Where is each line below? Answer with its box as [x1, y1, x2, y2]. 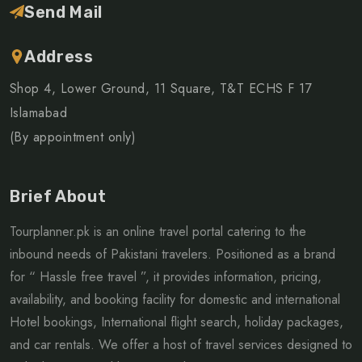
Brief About [10, 187, 107, 207]
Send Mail [24, 2, 103, 23]
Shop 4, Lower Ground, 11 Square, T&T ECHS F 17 [10, 79, 313, 99]
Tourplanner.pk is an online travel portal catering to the [10, 222, 306, 242]
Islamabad [10, 103, 68, 123]
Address [24, 47, 94, 67]
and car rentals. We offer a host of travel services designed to [10, 335, 352, 355]
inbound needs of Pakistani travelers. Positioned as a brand [10, 245, 335, 264]
